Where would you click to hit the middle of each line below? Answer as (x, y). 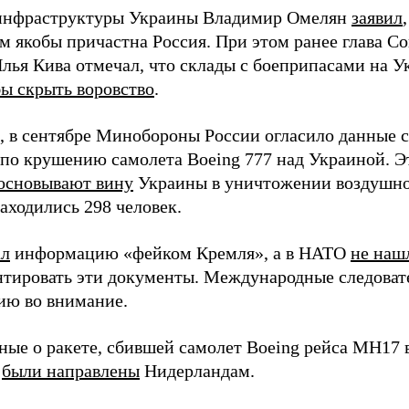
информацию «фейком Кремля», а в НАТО (180, 253)
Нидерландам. (197, 371)
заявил (377, 17)
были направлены (71, 371)
